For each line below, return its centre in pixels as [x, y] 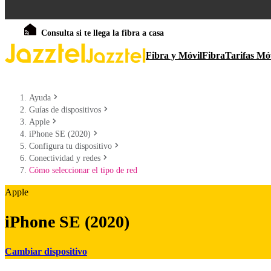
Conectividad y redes [65, 158]
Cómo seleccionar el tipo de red [83, 170]
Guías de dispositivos [65, 110]
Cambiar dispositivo [46, 251]
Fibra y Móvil [174, 55]
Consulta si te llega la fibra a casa [103, 33]
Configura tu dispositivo [70, 146]
